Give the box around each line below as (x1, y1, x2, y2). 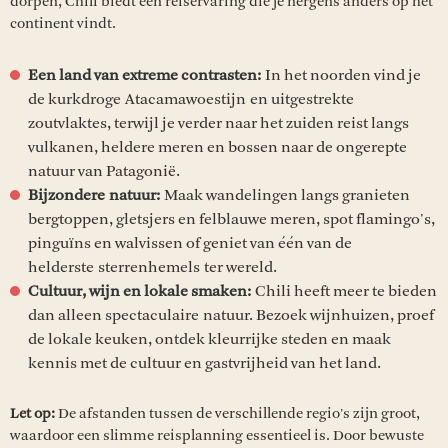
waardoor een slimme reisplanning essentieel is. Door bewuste (10, 426, 424, 444)
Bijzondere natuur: (28, 185, 164, 204)
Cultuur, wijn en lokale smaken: (28, 281, 255, 300)
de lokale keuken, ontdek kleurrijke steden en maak (28, 329, 391, 348)
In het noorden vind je (261, 65, 421, 84)
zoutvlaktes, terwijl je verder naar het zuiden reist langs (28, 113, 409, 132)
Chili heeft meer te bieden (255, 281, 437, 300)
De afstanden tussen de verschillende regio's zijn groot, (58, 404, 420, 422)
